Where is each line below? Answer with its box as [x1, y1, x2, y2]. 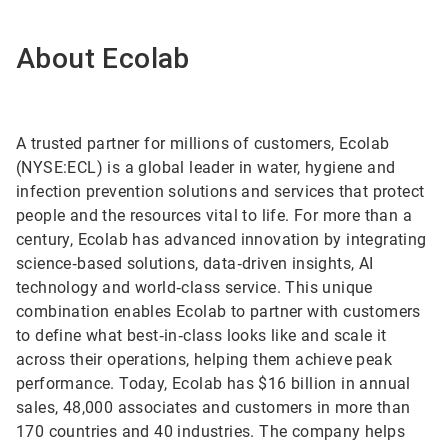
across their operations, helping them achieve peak [16, 350, 392, 370]
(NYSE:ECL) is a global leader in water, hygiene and [16, 158, 396, 178]
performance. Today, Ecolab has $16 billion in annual [16, 374, 411, 394]
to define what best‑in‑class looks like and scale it [16, 326, 387, 346]
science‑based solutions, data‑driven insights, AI [16, 254, 374, 274]
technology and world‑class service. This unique [16, 278, 373, 298]
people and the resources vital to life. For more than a [16, 206, 412, 226]
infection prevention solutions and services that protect [16, 182, 425, 202]
